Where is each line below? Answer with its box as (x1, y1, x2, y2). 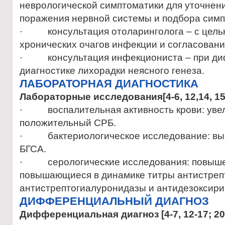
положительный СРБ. (20, 118, 116, 128)
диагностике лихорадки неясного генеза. (20, 65, 204, 76)
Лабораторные (20, 91, 93, 102)
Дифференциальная (20, 209, 121, 219)
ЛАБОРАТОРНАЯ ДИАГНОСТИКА (20, 77, 198, 90)
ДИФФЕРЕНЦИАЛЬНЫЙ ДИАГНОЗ (20, 195, 209, 207)
